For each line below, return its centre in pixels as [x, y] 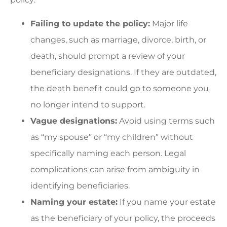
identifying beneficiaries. [80, 185]
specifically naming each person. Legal [108, 153]
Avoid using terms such [166, 121]
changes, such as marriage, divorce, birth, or [118, 40]
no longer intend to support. [88, 104]
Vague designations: [74, 121]
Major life [169, 23]
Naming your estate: [74, 202]
